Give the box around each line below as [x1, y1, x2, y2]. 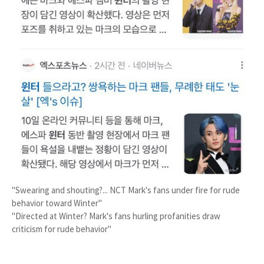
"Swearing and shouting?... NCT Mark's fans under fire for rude [12, 184, 240, 196]
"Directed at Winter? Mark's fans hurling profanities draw [12, 210, 220, 222]
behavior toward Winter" [12, 197, 102, 209]
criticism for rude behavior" [12, 223, 111, 235]
